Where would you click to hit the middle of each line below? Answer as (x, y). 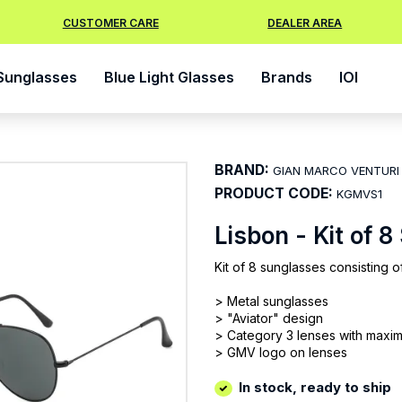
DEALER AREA (305, 23)
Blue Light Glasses (169, 77)
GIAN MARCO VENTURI (336, 170)
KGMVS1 (359, 194)
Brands (287, 77)
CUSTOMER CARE (110, 23)
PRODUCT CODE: (274, 193)
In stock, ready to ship (315, 388)
